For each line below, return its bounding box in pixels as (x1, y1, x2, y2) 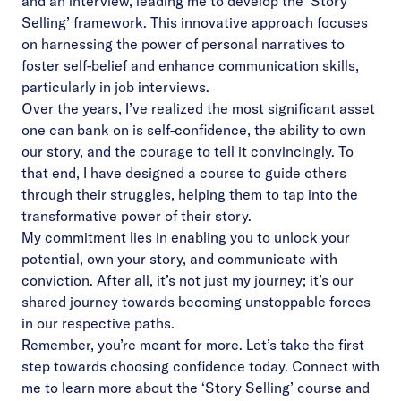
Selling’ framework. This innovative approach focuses (21, 13, 368, 31)
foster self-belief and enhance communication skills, (21, 56, 359, 74)
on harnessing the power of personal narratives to (21, 35, 345, 53)
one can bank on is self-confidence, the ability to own (21, 121, 366, 139)
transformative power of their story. (21, 207, 252, 225)
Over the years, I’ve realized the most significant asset (21, 99, 375, 117)
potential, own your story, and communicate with (21, 250, 337, 268)
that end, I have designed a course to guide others (21, 164, 346, 182)
